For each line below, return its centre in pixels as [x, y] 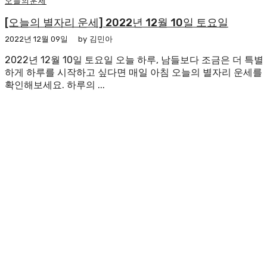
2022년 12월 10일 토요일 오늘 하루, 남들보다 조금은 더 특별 [134, 60]
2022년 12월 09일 [36, 39]
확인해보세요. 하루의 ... [55, 85]
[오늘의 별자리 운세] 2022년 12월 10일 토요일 [117, 23]
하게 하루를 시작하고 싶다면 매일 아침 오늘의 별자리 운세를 [133, 73]
